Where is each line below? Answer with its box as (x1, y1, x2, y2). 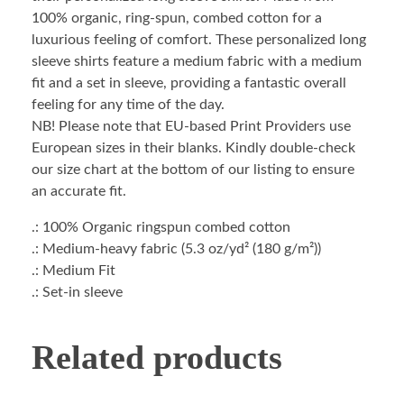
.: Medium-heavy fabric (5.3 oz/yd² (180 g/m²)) (32, 242, 321, 257)
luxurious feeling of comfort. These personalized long (32, 32, 366, 48)
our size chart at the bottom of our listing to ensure (32, 162, 354, 178)
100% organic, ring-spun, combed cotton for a (32, 11, 322, 26)
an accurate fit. (32, 184, 126, 199)
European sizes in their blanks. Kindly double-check (32, 141, 355, 156)
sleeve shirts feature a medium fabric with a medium (32, 54, 362, 69)
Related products (32, 338, 282, 377)
